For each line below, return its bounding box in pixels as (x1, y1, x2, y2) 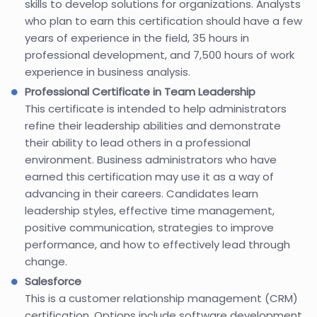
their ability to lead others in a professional (25, 134, 250, 150)
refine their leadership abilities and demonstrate (25, 117, 281, 133)
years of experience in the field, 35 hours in (25, 30, 249, 45)
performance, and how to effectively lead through (25, 236, 290, 252)
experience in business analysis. (25, 64, 190, 79)
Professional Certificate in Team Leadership (25, 83, 255, 99)
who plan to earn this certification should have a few (25, 13, 302, 28)
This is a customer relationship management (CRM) (25, 290, 298, 306)
